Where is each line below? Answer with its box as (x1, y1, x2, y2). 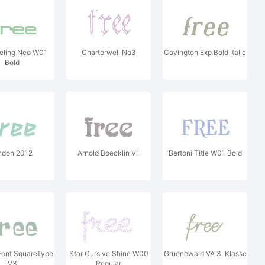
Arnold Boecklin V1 (77, 148, 140, 157)
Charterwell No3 (81, 48, 136, 57)
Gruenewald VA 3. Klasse (163, 249, 247, 258)
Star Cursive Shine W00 (69, 249, 148, 258)
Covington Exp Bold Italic (164, 48, 246, 57)
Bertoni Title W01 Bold (168, 148, 242, 157)
